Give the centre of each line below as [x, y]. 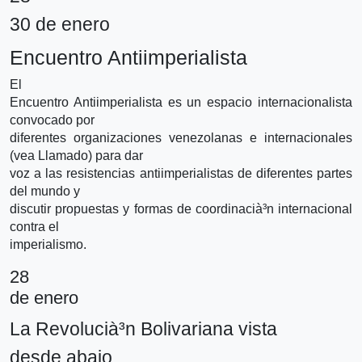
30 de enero [60, 24]
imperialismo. [48, 244]
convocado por [52, 120]
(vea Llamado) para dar [76, 155]
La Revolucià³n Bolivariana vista [143, 328]
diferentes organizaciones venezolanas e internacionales [181, 137]
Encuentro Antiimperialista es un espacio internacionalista [181, 102]
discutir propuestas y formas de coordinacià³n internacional [181, 208]
